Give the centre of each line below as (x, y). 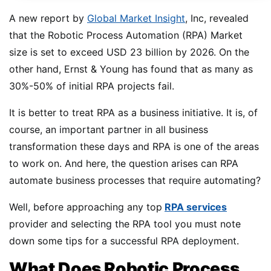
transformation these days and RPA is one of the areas (134, 146)
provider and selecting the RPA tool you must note (125, 224)
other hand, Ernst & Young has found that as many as (131, 69)
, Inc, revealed (217, 18)
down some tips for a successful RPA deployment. (124, 240)
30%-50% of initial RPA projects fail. (92, 86)
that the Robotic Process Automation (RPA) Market (126, 35)
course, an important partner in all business (109, 129)
